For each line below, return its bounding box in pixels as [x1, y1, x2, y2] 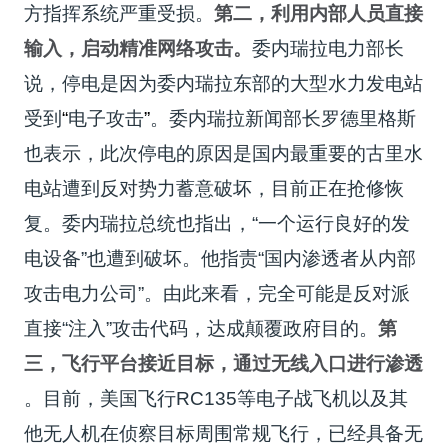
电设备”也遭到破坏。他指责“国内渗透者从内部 [24, 247, 417, 269]
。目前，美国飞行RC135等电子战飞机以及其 [24, 387, 409, 409]
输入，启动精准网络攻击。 [24, 37, 253, 59]
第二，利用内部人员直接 [214, 2, 424, 24]
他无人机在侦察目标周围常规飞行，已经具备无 [24, 422, 424, 444]
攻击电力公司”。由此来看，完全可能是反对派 [24, 282, 411, 304]
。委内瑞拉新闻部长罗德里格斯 [150, 107, 417, 129]
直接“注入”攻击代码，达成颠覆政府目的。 [24, 317, 379, 339]
